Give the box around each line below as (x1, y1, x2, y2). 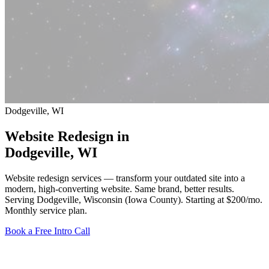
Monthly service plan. (5, 205, 87, 216)
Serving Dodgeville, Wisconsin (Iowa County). (5, 194, 186, 205)
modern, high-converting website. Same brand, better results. (5, 183, 234, 194)
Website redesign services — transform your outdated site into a (5, 172, 245, 183)
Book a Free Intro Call (5, 225, 90, 236)
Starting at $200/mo (186, 194, 260, 205)
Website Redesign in (5, 128, 129, 144)
